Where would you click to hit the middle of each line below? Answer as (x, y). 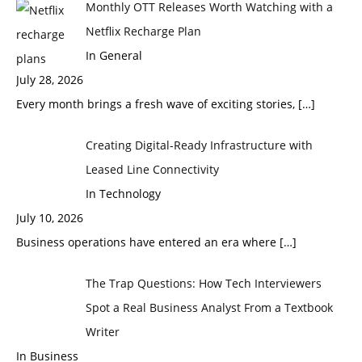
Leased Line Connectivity (152, 169)
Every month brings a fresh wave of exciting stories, (157, 103)
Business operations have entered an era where (148, 242)
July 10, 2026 (50, 217)
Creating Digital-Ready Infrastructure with (199, 145)
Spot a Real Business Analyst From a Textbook (209, 307)
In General (114, 55)
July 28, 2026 (50, 79)
